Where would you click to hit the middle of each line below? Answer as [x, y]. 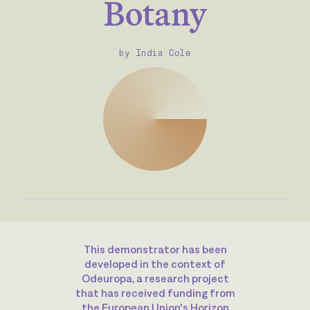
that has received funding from [155, 293]
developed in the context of [155, 264]
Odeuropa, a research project [155, 278]
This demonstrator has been [155, 249]
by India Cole [155, 53]
